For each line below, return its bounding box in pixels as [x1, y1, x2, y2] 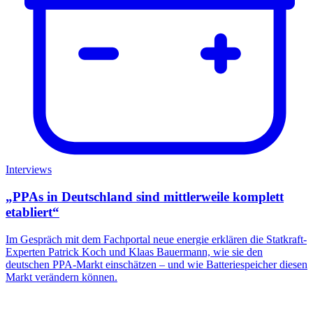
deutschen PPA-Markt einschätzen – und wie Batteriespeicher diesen [6, 258, 307, 270]
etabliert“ [6, 204, 59, 219]
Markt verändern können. [6, 270, 117, 283]
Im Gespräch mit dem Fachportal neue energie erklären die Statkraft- [6, 233, 307, 245]
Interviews [6, 163, 52, 176]
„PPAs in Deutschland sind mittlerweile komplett [6, 189, 284, 204]
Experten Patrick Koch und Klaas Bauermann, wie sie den [6, 245, 263, 258]
